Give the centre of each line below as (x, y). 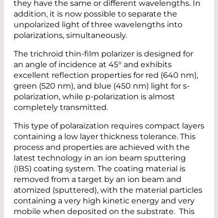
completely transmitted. (61, 107)
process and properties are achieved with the (102, 147)
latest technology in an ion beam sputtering (100, 158)
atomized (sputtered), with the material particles (108, 190)
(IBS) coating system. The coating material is (100, 168)
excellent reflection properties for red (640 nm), (106, 75)
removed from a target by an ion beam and (98, 179)
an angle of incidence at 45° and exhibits (93, 64)
